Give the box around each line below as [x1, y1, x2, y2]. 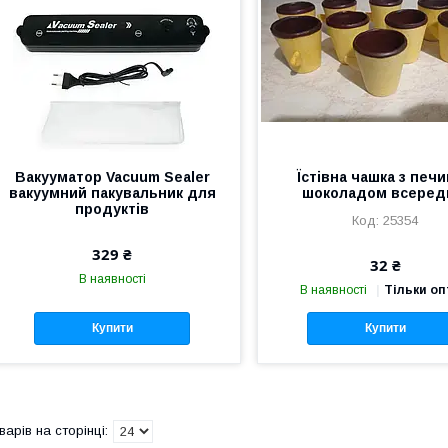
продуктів [75, 200, 150, 217]
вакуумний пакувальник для [8, 184, 216, 201]
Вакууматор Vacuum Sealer [14, 168, 210, 185]
